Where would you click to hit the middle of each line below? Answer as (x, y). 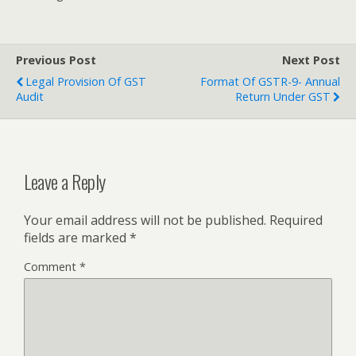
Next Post (311, 60)
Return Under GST (283, 97)
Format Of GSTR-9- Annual (270, 82)
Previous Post (56, 60)
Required (296, 221)
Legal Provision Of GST (86, 82)
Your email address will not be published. (145, 221)
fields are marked (77, 238)
